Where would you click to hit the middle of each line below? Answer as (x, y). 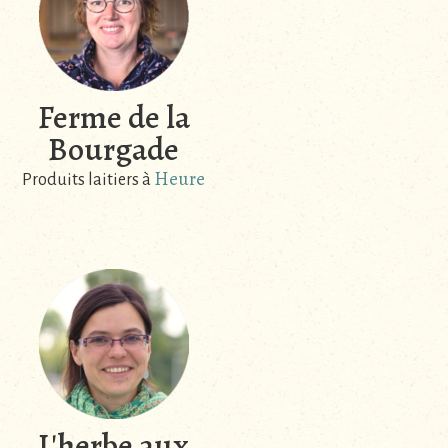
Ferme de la (113, 117)
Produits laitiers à (88, 180)
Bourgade (113, 149)
